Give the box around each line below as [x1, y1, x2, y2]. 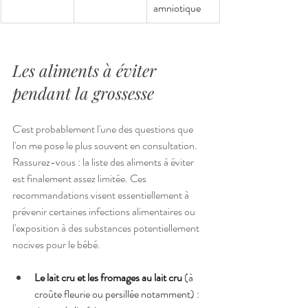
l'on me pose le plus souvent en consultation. [12, 137, 199, 153]
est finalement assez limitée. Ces [12, 170, 148, 186]
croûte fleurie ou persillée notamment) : [34, 285, 201, 302]
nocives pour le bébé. [12, 236, 100, 252]
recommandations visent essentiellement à [12, 186, 191, 203]
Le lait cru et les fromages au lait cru [34, 269, 182, 285]
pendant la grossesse [12, 81, 154, 104]
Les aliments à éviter [12, 58, 160, 81]
